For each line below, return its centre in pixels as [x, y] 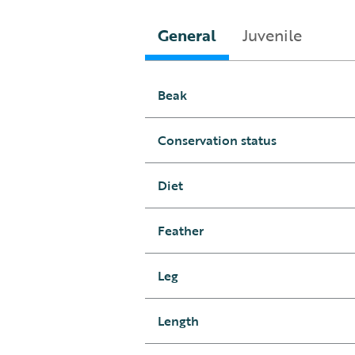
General [187, 35]
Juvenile [272, 35]
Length [178, 321]
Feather [180, 231]
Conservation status [217, 141]
